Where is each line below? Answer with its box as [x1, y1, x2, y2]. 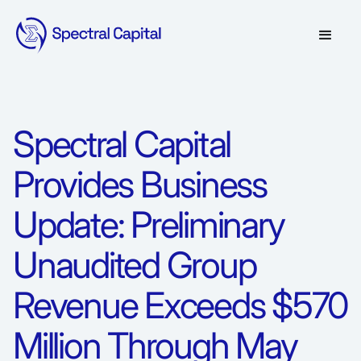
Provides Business [13, 163, 267, 206]
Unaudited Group [13, 243, 256, 287]
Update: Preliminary [13, 203, 284, 247]
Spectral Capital [13, 122, 231, 166]
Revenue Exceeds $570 [13, 284, 348, 327]
